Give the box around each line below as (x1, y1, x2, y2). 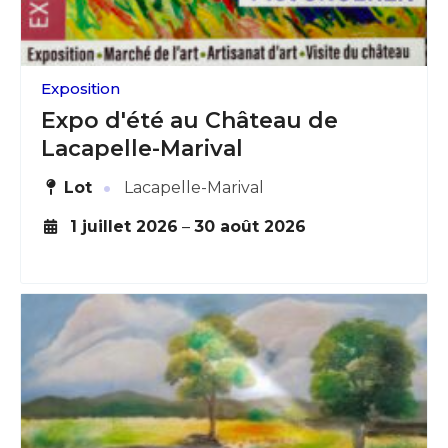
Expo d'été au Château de (41, 106, 338, 134)
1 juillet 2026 (69, 216, 178, 236)
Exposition (41, 78, 120, 98)
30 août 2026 (193, 216, 306, 236)
